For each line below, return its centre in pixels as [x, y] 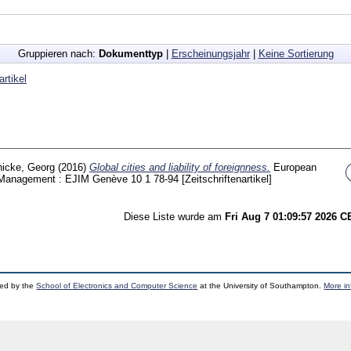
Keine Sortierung [296, 53]
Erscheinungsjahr [210, 53]
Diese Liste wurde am [174, 216]
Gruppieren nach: [58, 53]
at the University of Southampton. [261, 285]
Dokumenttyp [130, 53]
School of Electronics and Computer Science [117, 285]
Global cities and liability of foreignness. [180, 167]
